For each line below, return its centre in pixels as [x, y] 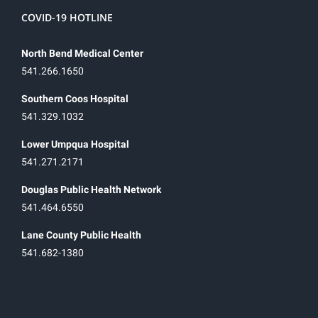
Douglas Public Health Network [91, 189]
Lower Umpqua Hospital [75, 144]
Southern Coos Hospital [75, 98]
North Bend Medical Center [82, 53]
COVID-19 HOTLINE [67, 17]
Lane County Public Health [81, 235]
